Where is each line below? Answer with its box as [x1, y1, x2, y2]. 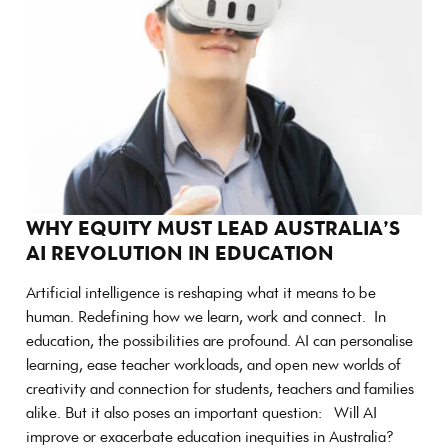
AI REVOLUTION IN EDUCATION [26, 240, 340, 266]
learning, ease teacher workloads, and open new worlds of [26, 354, 401, 376]
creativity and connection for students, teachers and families [26, 378, 414, 400]
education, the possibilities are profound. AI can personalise [26, 330, 413, 352]
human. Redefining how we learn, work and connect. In [26, 306, 386, 328]
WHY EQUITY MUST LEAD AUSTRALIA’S [26, 215, 400, 241]
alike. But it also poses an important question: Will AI [26, 402, 377, 424]
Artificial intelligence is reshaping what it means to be [26, 282, 376, 304]
